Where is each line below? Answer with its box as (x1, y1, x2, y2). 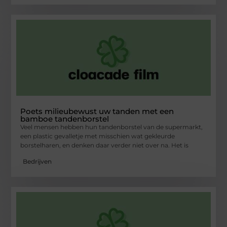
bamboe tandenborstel (20, 113, 109, 124)
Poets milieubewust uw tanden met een (20, 106, 174, 116)
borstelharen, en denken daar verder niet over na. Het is (20, 141, 189, 149)
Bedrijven (23, 157, 52, 165)
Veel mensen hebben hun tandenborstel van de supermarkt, (20, 123, 203, 131)
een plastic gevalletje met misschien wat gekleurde (20, 132, 175, 140)
